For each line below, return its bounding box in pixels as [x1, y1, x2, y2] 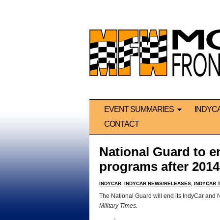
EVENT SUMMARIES [104, 105, 174, 114]
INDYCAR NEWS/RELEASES [124, 181, 191, 187]
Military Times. [99, 202, 137, 210]
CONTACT [104, 120, 139, 129]
